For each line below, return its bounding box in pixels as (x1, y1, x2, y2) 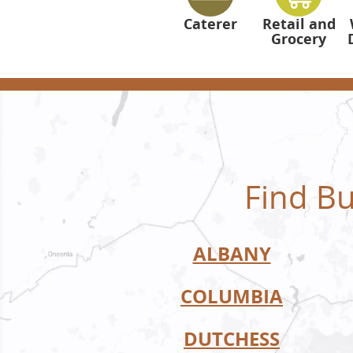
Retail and (262, 14, 336, 35)
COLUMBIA (180, 282, 283, 310)
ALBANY (192, 240, 271, 267)
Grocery (271, 29, 326, 50)
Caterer (184, 14, 237, 35)
